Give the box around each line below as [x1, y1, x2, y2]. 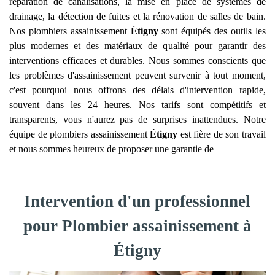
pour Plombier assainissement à [23, 217, 252, 235]
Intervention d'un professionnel [24, 192, 251, 211]
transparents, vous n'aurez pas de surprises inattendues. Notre [9, 114, 266, 125]
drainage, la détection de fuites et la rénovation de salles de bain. [9, 11, 266, 21]
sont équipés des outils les [158, 26, 266, 36]
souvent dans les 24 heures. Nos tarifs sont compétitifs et [9, 99, 266, 110]
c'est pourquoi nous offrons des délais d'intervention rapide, [9, 85, 266, 95]
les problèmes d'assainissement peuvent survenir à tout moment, [9, 70, 266, 80]
